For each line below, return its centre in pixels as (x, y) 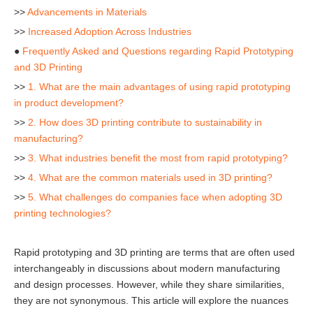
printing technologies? (63, 213)
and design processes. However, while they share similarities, (149, 284)
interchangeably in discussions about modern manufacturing (147, 268)
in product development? (69, 103)
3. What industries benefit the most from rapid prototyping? (158, 158)
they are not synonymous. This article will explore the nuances (151, 300)
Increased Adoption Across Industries (110, 31)
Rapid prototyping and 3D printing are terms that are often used (154, 252)
